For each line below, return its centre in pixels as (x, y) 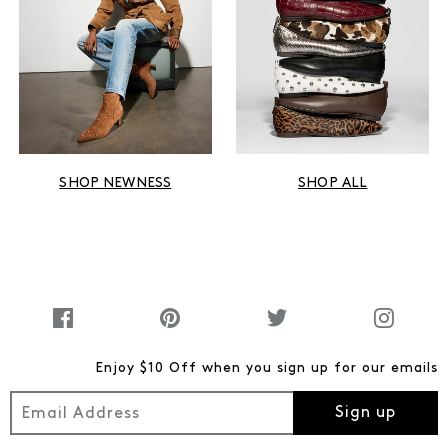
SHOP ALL (333, 184)
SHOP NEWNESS (115, 184)
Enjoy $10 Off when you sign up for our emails (266, 369)
